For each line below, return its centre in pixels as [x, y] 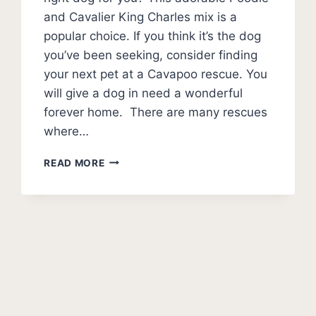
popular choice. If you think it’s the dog [153, 36]
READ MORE [74, 163]
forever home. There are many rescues [156, 112]
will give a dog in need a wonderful [144, 93]
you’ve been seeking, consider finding [151, 55]
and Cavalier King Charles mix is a [141, 17]
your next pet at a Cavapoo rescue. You [156, 74]
